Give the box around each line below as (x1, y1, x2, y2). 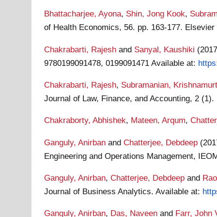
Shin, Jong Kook (126, 9, 186, 19)
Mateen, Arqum (131, 115, 186, 125)
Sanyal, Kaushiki (134, 44, 195, 54)
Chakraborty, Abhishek (44, 115, 126, 125)
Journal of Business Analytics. (44, 186, 156, 196)
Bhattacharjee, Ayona (44, 9, 122, 19)
